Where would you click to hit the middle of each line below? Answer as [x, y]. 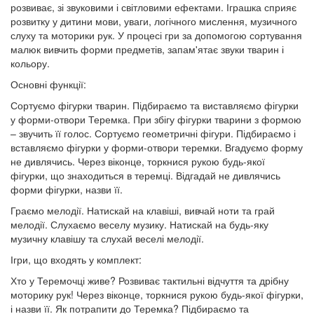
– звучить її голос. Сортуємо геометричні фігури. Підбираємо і [153, 133]
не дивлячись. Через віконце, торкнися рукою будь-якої [138, 161]
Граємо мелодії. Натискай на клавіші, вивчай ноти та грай [143, 210]
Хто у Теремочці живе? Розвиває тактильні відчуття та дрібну [150, 280]
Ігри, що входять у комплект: [76, 259]
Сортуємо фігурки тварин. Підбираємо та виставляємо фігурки [155, 105]
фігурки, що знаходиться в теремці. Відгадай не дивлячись [145, 175]
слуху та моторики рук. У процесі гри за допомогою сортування [156, 35]
